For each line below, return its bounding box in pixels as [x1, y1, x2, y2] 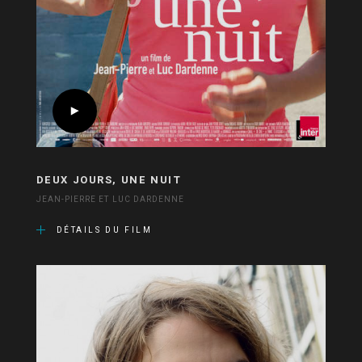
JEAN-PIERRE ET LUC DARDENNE [36, 194, 185, 206]
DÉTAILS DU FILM [56, 225, 153, 237]
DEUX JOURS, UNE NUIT [36, 172, 182, 188]
